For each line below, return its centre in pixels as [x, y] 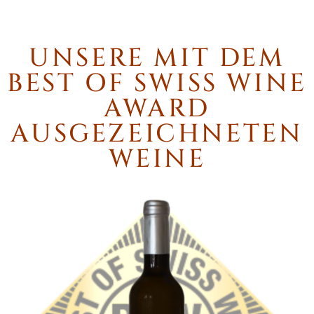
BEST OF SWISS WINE [157, 83]
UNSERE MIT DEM [157, 58]
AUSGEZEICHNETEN [157, 134]
